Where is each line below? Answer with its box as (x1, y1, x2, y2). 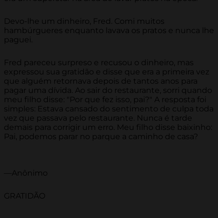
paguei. (4, 35, 33, 45)
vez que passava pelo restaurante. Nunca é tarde (4, 113, 192, 123)
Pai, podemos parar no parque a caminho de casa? (4, 132, 198, 142)
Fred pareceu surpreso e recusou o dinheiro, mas (4, 58, 194, 68)
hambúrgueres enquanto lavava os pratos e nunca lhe (4, 26, 214, 36)
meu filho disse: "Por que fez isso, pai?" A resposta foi (4, 95, 206, 105)
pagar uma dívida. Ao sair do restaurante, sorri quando (4, 86, 212, 95)
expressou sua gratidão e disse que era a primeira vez (4, 67, 209, 77)
